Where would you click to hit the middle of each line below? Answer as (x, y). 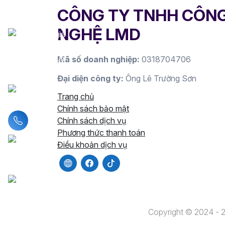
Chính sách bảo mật (93, 108)
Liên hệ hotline (48, 119)
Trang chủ (76, 96)
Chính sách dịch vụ (92, 120)
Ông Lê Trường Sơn (160, 78)
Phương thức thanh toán (101, 132)
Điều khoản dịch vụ (92, 144)
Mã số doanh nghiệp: (98, 59)
